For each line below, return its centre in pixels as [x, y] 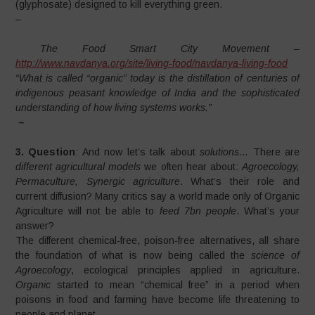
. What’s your [268, 211]
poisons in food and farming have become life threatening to [157, 300]
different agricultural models [78, 167]
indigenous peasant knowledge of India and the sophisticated [157, 93]
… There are [269, 152]
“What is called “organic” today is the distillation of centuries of [157, 78]
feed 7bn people [198, 211]
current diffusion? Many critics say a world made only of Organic [157, 196]
